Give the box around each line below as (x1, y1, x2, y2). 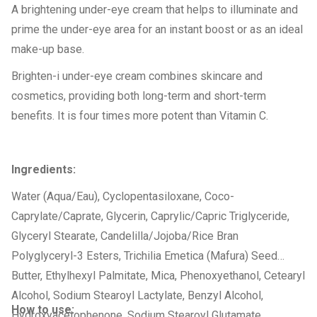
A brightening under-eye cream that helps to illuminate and (11, 3, 298, 16)
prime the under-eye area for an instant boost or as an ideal (11, 23, 303, 36)
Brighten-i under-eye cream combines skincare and (11, 69, 263, 83)
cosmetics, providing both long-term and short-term (11, 89, 266, 103)
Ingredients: (11, 163, 76, 176)
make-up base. (11, 42, 84, 56)
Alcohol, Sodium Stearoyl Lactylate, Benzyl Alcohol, (11, 289, 263, 302)
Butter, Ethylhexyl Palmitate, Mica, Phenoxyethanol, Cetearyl (11, 269, 305, 282)
